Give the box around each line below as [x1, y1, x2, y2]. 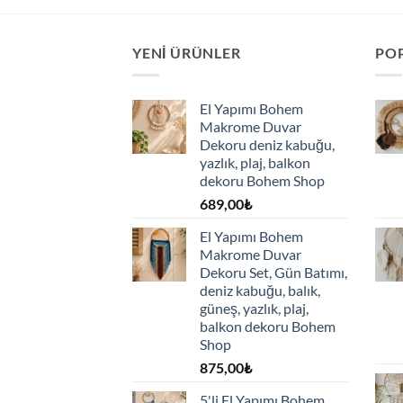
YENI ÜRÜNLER [132, 44, 241, 62]
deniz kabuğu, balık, [200, 281, 320, 299]
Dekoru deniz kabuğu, [200, 135, 335, 153]
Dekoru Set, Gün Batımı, [200, 263, 347, 281]
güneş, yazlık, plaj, [200, 299, 309, 317]
